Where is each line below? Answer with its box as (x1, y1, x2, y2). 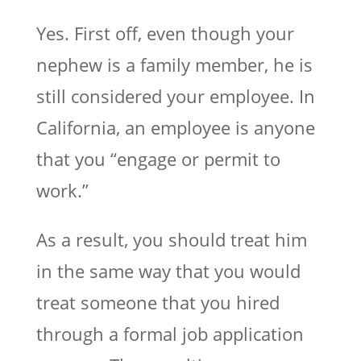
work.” (35, 177, 89, 202)
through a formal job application (35, 321, 304, 346)
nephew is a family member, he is (35, 52, 313, 77)
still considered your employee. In (35, 83, 315, 108)
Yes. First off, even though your (35, 20, 294, 45)
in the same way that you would (35, 258, 301, 283)
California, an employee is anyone (35, 114, 315, 139)
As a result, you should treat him (35, 226, 307, 251)
